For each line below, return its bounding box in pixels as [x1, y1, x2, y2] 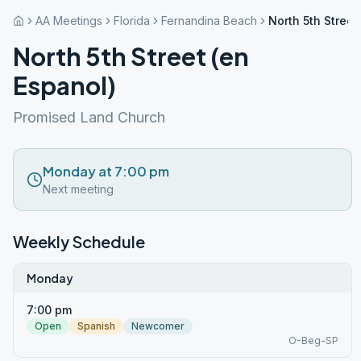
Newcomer [131, 320, 185, 332]
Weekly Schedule [13, 231, 145, 251]
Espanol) [13, 70, 116, 101]
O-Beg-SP [288, 334, 338, 346]
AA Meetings [35, 14, 102, 27]
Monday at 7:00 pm [43, 163, 169, 180]
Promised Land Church [13, 109, 165, 126]
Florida [114, 14, 150, 27]
